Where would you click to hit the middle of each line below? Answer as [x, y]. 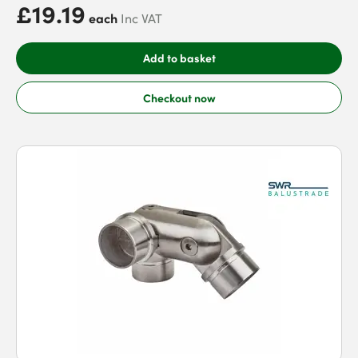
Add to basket [179, 58]
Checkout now [179, 97]
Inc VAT [141, 18]
